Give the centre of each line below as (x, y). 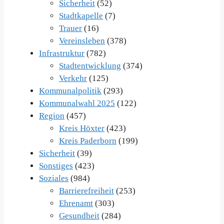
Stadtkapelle (81, 15)
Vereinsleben (82, 40)
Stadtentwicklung (90, 65)
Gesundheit (79, 215)
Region (52, 115)
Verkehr (73, 78)
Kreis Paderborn (88, 140)
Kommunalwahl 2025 (77, 103)
